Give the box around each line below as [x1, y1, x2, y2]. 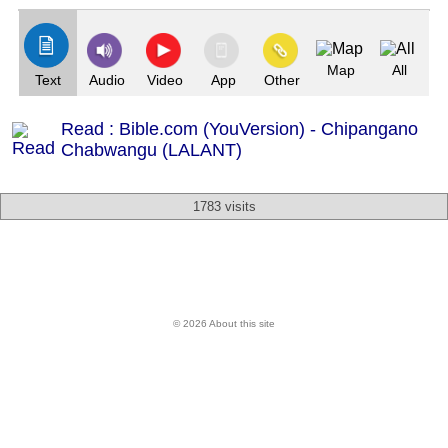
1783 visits [192, 199, 256, 214]
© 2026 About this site [173, 318, 275, 329]
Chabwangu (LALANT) [61, 140, 242, 160]
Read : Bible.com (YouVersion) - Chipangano [61, 119, 418, 139]
